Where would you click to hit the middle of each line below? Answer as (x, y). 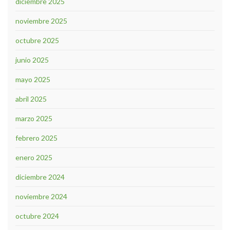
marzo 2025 (34, 118)
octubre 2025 (37, 40)
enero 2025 (34, 157)
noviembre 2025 (41, 21)
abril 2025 (31, 99)
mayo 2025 (33, 79)
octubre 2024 (37, 216)
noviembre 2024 (41, 196)
